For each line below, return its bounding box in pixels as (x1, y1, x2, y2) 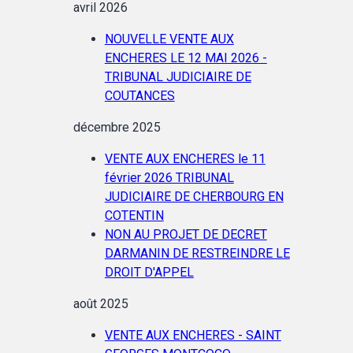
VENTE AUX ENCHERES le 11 (104, 150, 266, 166)
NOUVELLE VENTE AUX (104, 31, 234, 46)
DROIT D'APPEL (104, 264, 194, 280)
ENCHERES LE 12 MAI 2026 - (104, 50, 267, 65)
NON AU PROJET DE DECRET (104, 226, 267, 242)
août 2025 (72, 295, 128, 311)
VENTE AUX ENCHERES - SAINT (104, 327, 281, 343)
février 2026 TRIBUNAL (104, 169, 234, 185)
